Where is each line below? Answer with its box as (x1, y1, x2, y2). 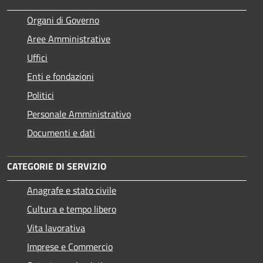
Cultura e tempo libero (27, 201, 116, 216)
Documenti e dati (27, 125, 95, 140)
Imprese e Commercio (27, 239, 113, 254)
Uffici (27, 50, 48, 65)
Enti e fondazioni (27, 69, 94, 83)
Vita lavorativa (27, 220, 85, 235)
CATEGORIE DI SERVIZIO (7, 159, 106, 173)
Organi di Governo (27, 12, 99, 27)
